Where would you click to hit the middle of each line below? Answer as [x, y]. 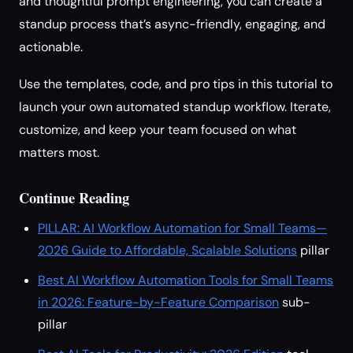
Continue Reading [74, 197]
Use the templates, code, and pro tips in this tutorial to [176, 84]
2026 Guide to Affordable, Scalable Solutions [167, 250]
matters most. [59, 152]
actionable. [51, 47]
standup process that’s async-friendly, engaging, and [172, 24]
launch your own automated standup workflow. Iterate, [175, 107]
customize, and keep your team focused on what [158, 130]
